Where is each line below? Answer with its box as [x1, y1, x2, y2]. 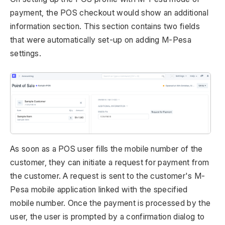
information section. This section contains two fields [10, 21, 200, 31]
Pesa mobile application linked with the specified [10, 184, 188, 195]
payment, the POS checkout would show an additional [10, 7, 209, 18]
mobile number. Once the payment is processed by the [10, 198, 211, 208]
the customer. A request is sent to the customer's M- [10, 171, 205, 181]
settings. [10, 48, 41, 58]
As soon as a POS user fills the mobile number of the [10, 144, 203, 154]
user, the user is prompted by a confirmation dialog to [10, 211, 205, 222]
